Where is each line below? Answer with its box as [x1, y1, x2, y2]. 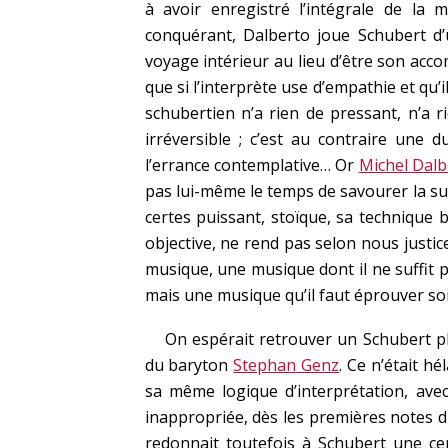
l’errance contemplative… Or [144, 154, 359, 176]
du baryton [144, 354, 234, 376]
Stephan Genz [233, 354, 340, 376]
